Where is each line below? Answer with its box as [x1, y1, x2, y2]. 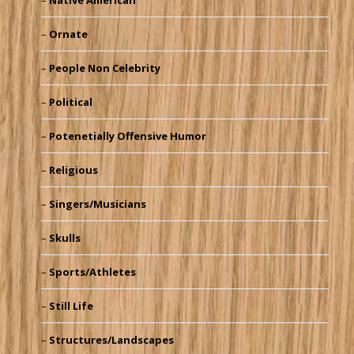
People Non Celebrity [48, 61, 160, 76]
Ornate [48, 27, 88, 42]
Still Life [48, 299, 93, 314]
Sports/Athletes [48, 265, 136, 280]
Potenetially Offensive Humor [48, 129, 206, 144]
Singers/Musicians [48, 197, 146, 212]
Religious [48, 163, 98, 178]
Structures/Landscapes [48, 333, 174, 348]
